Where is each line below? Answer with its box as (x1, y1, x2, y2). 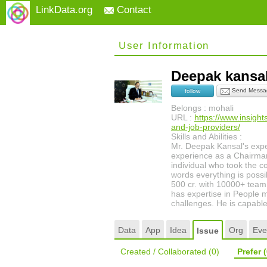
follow (185, 88, 200, 94)
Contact (114, 4, 151, 15)
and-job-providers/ (171, 122, 240, 132)
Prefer (237, 247, 263, 256)
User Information (119, 40, 209, 51)
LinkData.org (36, 4, 92, 15)
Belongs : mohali (171, 103, 234, 113)
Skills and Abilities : (171, 132, 242, 141)
